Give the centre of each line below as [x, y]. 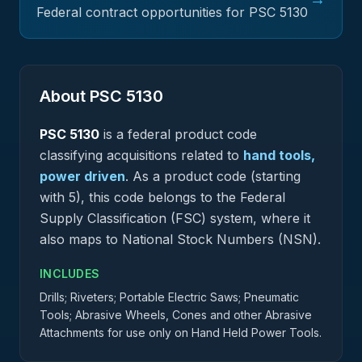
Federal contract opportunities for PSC [158, 12]
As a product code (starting [215, 176]
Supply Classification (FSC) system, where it [175, 218]
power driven [82, 176]
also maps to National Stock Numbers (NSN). [180, 239]
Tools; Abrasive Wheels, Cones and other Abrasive [176, 315]
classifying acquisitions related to [139, 155]
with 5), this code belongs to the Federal [162, 197]
